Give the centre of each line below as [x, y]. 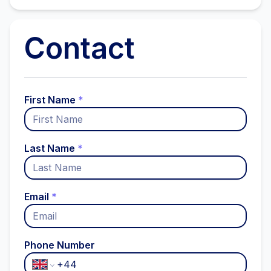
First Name [50, 100]
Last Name [50, 148]
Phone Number [60, 245]
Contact [80, 48]
